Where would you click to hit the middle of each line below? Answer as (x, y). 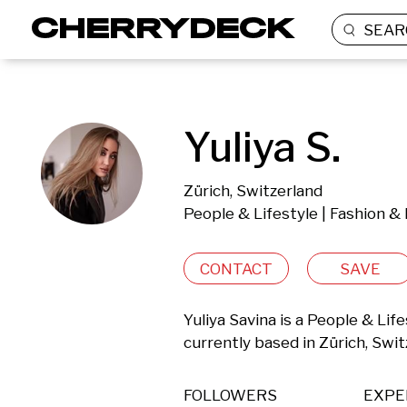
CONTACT (236, 268)
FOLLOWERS (230, 395)
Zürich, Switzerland (253, 191)
